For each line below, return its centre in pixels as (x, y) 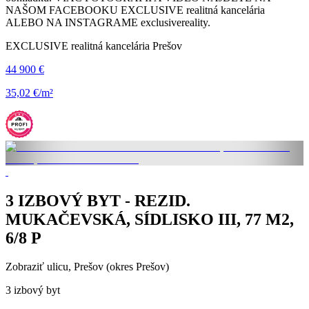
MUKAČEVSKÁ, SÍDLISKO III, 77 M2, (150, 219)
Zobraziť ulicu (37, 267)
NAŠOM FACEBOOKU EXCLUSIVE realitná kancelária (135, 10)
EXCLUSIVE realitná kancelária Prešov (94, 46)
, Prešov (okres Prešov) (119, 267)
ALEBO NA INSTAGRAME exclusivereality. (108, 22)
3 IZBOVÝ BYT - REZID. (98, 200)
